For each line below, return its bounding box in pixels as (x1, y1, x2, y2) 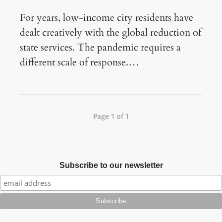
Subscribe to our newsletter (59, 161, 163, 169)
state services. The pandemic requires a (20, 40, 181, 54)
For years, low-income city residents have (20, 10, 193, 24)
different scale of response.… (20, 55, 139, 69)
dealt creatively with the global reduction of (20, 25, 201, 39)
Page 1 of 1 (93, 112, 129, 121)
